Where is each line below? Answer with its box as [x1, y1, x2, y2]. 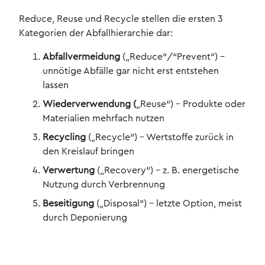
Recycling [43, 132, 86, 143]
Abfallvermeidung [43, 52, 122, 62]
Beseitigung [43, 199, 96, 209]
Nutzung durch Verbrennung [43, 180, 165, 190]
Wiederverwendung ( [43, 99, 136, 109]
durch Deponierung [43, 213, 127, 223]
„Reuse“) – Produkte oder [136, 99, 245, 109]
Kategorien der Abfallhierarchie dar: [19, 28, 173, 38]
